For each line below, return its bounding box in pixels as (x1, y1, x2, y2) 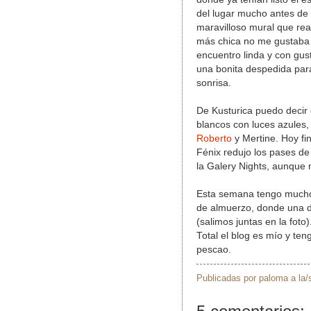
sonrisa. (196, 77, 231, 88)
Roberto (196, 133, 232, 144)
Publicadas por (196, 272, 259, 283)
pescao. (196, 244, 231, 255)
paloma (259, 272, 288, 283)
